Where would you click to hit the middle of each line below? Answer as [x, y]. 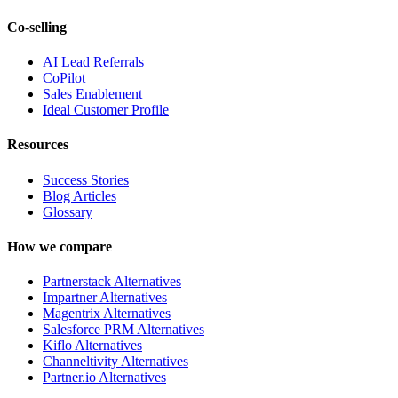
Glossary [68, 211]
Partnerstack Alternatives [112, 282]
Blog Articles [80, 195]
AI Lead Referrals [93, 62]
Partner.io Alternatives [104, 378]
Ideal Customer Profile [106, 110]
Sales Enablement [92, 94]
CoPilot [64, 78]
